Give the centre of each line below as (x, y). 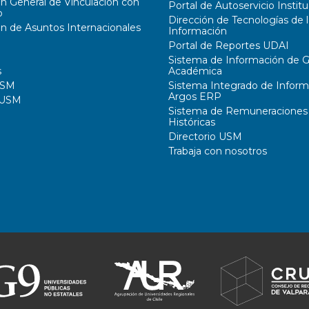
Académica (195, 71)
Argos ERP (195, 97)
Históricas (192, 122)
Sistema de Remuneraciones (238, 111)
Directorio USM (205, 137)
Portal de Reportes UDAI (229, 46)
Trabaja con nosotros (218, 151)
